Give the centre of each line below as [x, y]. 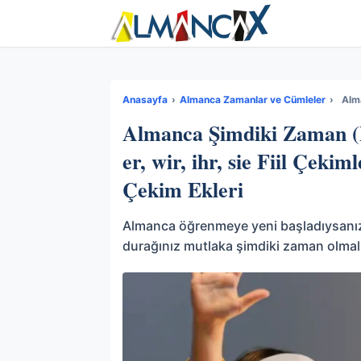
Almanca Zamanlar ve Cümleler [253, 100]
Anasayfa [145, 100]
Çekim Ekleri [183, 189]
